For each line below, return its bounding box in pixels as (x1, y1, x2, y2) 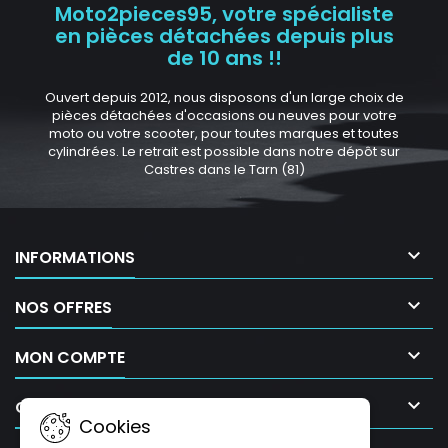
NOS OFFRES (15, 296, 112, 320)
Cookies (74, 414, 151, 439)
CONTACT (15, 396, 96, 420)
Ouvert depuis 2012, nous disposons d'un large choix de (44, 88, 404, 108)
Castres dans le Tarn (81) (143, 160, 305, 180)
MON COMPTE (15, 346, 125, 370)
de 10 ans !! (166, 44, 282, 73)
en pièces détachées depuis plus (54, 22, 394, 51)
